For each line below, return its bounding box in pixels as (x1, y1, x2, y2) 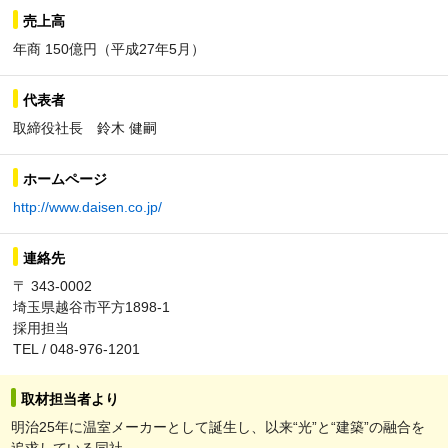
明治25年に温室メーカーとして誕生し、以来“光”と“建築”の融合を (11, 418, 425, 435)
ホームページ (23, 170, 107, 187)
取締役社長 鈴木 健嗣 (13, 119, 157, 136)
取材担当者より (21, 390, 119, 407)
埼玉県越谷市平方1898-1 (13, 298, 170, 315)
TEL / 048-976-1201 (13, 340, 140, 357)
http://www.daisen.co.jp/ (13, 198, 162, 215)
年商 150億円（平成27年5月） (13, 40, 205, 57)
